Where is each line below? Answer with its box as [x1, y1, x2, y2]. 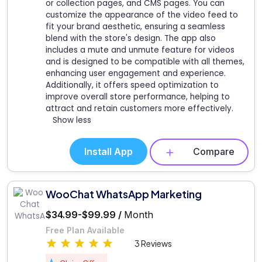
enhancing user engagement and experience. [46, 68, 226, 80]
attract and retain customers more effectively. [46, 103, 233, 115]
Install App [84, 146, 133, 158]
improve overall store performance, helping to [46, 91, 230, 103]
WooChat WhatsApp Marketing [46, 187, 202, 201]
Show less [53, 115, 91, 126]
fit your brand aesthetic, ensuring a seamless [46, 21, 225, 33]
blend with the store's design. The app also [46, 33, 216, 44]
